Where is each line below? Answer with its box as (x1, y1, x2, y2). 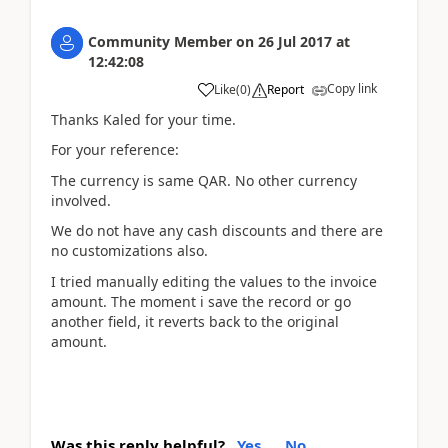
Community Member (88, 31, 232, 51)
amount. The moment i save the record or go (51, 291, 351, 311)
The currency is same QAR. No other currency (51, 170, 357, 190)
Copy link (327, 79, 377, 97)
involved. (51, 190, 111, 210)
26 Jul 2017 (258, 31, 332, 51)
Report (267, 80, 304, 98)
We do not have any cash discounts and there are (51, 221, 383, 240)
